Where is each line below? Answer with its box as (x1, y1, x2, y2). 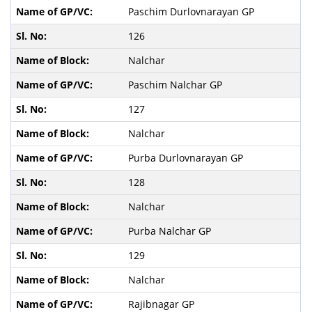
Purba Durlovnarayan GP (127, 150, 246, 164)
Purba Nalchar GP (127, 224, 214, 237)
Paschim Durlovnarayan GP (127, 4, 257, 18)
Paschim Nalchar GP (127, 77, 225, 91)
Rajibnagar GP (127, 297, 197, 311)
